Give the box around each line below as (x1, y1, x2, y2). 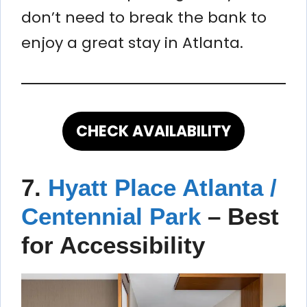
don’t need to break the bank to (21, 6, 267, 28)
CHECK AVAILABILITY (76, 120, 231, 142)
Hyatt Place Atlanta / (48, 173, 277, 201)
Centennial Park (21, 202, 201, 230)
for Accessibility (21, 231, 205, 258)
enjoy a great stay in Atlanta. (21, 32, 243, 53)
